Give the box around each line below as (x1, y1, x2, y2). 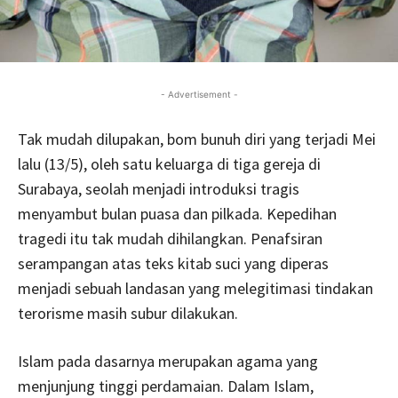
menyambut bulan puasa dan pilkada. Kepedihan (18, 203, 337, 224)
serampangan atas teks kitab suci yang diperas (18, 252, 329, 274)
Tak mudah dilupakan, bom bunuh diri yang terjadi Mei (18, 128, 376, 149)
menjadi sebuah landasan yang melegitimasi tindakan (18, 277, 373, 298)
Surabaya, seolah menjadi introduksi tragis (18, 178, 299, 199)
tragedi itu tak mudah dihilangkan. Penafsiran (18, 227, 322, 249)
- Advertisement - (160, 88, 238, 99)
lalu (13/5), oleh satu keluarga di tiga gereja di (18, 153, 321, 174)
